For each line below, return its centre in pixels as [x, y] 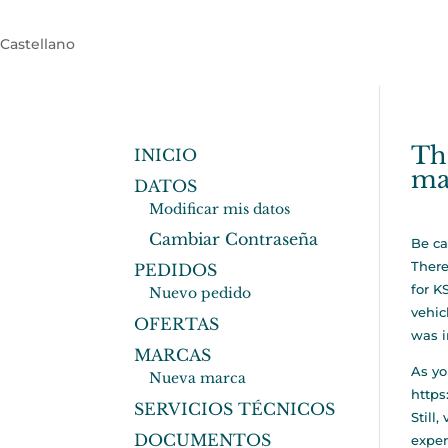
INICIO [166, 154]
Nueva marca [198, 377]
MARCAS [173, 354]
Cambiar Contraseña [234, 238]
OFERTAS [177, 323]
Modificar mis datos [220, 208]
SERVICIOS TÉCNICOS [235, 408]
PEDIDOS [176, 269]
